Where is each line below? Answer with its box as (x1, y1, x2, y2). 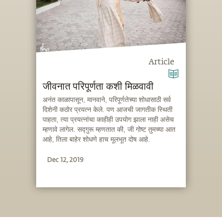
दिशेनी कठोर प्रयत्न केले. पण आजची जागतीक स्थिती (43, 106, 173, 114)
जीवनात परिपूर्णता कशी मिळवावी (43, 81, 154, 92)
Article (149, 58, 174, 66)
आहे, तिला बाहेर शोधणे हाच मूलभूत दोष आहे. (43, 136, 151, 144)
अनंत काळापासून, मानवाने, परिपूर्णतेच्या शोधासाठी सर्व (43, 96, 171, 104)
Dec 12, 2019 (47, 155, 84, 164)
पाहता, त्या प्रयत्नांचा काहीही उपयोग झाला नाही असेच (43, 116, 174, 124)
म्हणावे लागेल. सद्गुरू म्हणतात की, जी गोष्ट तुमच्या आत (43, 126, 176, 134)
